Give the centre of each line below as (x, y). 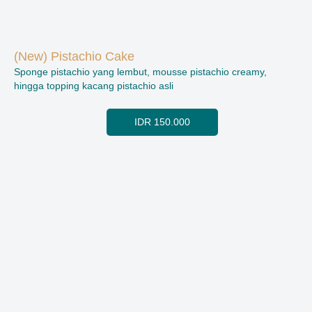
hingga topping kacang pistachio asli (94, 86)
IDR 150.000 (162, 123)
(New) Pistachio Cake (74, 57)
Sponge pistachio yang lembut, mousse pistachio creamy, (140, 72)
